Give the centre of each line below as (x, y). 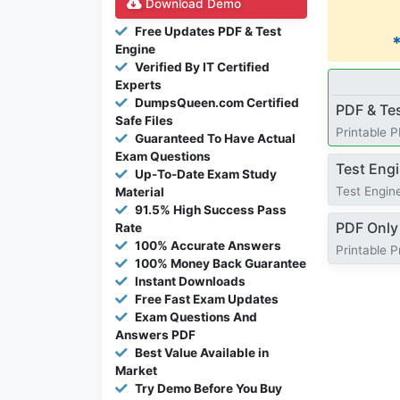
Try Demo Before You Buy (208, 388)
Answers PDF (155, 334)
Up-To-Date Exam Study (206, 174)
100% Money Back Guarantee (221, 263)
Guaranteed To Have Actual (215, 138)
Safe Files (144, 120)
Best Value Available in (202, 352)
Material (140, 192)
